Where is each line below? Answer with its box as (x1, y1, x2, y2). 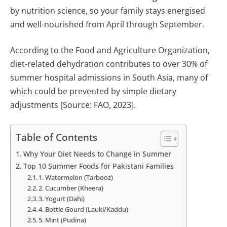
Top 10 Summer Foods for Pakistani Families (23, 161, 174, 171)
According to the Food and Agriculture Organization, (10, 45, 210, 56)
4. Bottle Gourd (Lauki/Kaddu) (39, 204, 129, 214)
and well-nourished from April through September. (10, 18, 204, 30)
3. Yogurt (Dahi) (39, 194, 85, 203)
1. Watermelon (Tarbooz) (39, 172, 113, 182)
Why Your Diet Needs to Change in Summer (23, 148, 171, 159)
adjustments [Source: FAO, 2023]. (10, 99, 136, 111)
